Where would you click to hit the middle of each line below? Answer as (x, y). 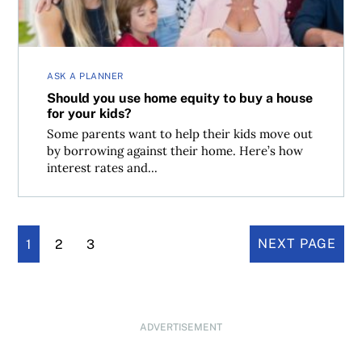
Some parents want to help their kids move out (180, 134)
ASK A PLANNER (85, 76)
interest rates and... (103, 168)
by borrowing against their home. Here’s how (175, 151)
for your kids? (90, 113)
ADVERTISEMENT (181, 327)
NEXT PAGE (297, 244)
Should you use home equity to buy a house (180, 98)
